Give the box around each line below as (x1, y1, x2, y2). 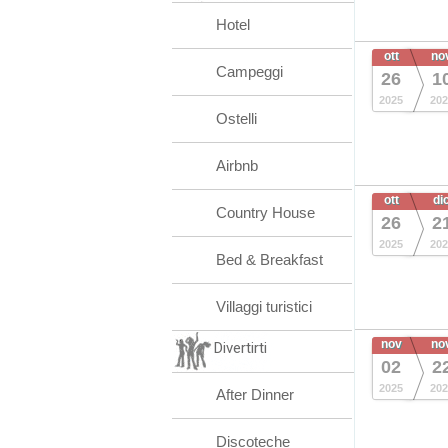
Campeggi (216, 63, 283, 80)
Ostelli (216, 110, 257, 127)
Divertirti (214, 339, 267, 357)
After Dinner (216, 386, 294, 403)
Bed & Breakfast (216, 251, 323, 268)
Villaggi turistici (216, 298, 312, 315)
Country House (216, 204, 315, 221)
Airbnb (216, 157, 258, 174)
